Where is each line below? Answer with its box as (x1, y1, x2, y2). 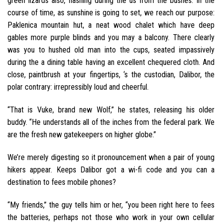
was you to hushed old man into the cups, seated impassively (7, 45, 215, 55)
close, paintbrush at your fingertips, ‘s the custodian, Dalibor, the (7, 70, 215, 80)
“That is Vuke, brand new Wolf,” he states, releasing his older (7, 105, 215, 114)
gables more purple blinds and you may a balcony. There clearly (7, 33, 215, 43)
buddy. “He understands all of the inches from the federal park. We (7, 117, 215, 127)
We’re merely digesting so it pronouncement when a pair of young (7, 152, 215, 162)
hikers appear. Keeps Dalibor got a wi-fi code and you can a (7, 165, 215, 174)
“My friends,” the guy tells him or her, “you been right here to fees (7, 200, 215, 210)
